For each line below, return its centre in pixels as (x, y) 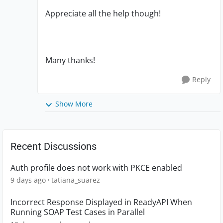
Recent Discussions (54, 146)
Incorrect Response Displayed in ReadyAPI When (101, 202)
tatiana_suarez (76, 180)
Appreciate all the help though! (103, 14)
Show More (74, 104)
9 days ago (28, 180)
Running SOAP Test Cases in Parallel (78, 212)
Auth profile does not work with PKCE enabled (96, 167)
